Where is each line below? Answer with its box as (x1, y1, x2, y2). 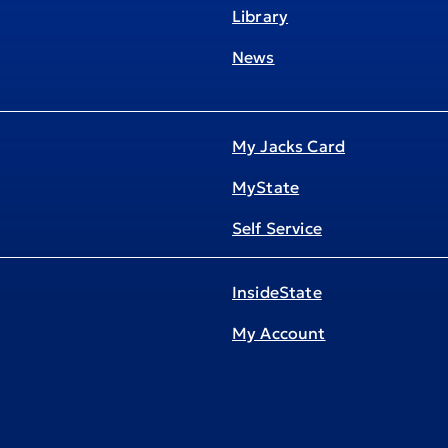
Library (232, 6, 289, 26)
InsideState (232, 282, 322, 302)
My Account (232, 323, 326, 343)
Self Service (232, 218, 322, 238)
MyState (232, 177, 300, 197)
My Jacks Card (232, 136, 346, 156)
